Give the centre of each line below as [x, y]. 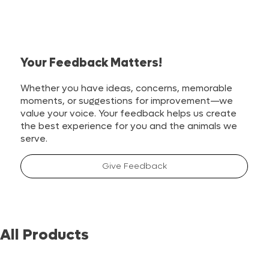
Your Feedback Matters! [92, 63]
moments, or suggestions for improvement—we [127, 101]
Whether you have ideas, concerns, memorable [127, 88]
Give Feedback [134, 166]
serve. [34, 138]
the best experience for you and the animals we [129, 126]
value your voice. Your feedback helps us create [129, 113]
